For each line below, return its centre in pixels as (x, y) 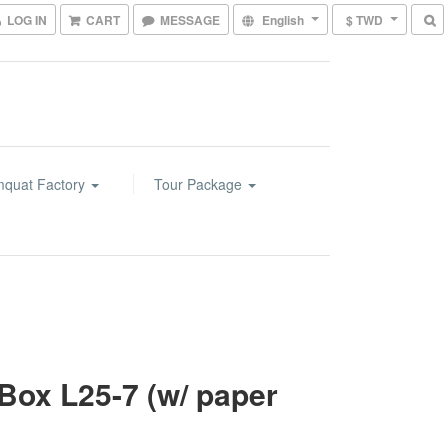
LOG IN (27, 20)
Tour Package (199, 184)
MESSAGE (190, 20)
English (283, 20)
